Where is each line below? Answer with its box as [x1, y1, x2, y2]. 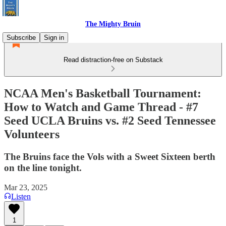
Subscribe [7, 34, 36, 41]
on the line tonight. [4, 162, 82, 173]
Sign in [44, 34, 64, 41]
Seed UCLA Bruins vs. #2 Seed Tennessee [4, 114, 216, 127]
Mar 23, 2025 [4, 183, 47, 192]
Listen [11, 192, 31, 201]
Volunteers [4, 127, 60, 141]
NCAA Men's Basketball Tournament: [4, 86, 201, 100]
